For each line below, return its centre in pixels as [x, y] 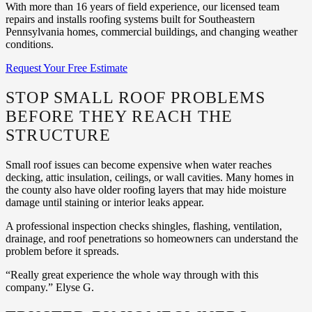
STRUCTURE [58, 135]
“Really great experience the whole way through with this [132, 274]
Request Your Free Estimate [67, 68]
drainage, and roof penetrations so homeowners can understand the [152, 238]
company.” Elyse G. [50, 287]
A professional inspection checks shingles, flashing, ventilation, [144, 226]
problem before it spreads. [62, 251]
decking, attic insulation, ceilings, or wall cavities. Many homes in [150, 177]
